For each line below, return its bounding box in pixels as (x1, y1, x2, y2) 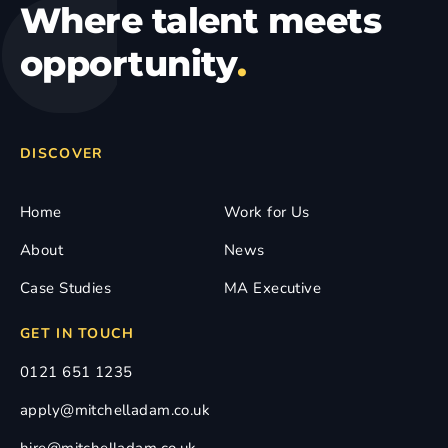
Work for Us (224, 202, 310, 223)
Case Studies (20, 278, 112, 299)
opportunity (20, 42, 237, 86)
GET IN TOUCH (20, 324, 135, 344)
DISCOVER (20, 144, 104, 164)
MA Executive (224, 278, 322, 299)
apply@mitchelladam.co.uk (20, 400, 211, 421)
